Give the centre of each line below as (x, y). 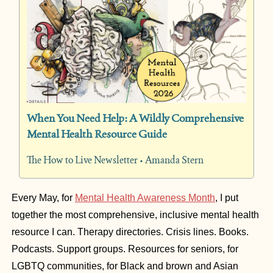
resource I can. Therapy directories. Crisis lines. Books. (130, 232)
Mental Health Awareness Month (145, 197)
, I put (227, 197)
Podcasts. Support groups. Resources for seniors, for (125, 249)
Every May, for (43, 197)
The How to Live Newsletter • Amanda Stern (115, 160)
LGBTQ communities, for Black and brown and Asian (125, 266)
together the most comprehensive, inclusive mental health (135, 214)
